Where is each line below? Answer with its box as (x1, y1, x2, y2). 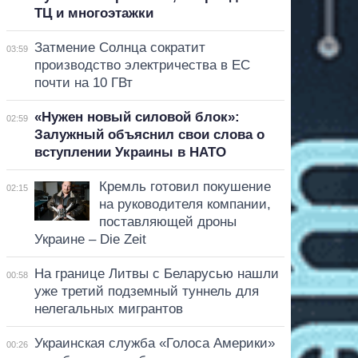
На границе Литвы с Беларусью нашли (34, 265, 279, 281)
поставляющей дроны (98, 213, 237, 229)
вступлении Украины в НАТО (34, 144, 226, 160)
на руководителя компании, (98, 196, 271, 212)
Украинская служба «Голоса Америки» (34, 335, 275, 351)
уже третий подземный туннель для (34, 283, 259, 299)
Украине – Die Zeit (34, 231, 146, 247)
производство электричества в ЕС (34, 57, 250, 73)
